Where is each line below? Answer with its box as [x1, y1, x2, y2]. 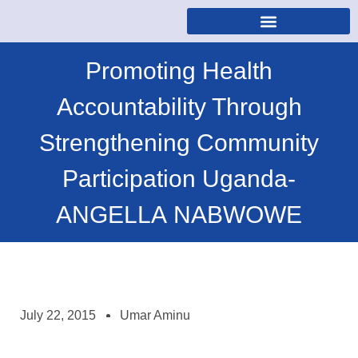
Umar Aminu [120, 308, 190, 322]
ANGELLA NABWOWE [56, 201, 302, 228]
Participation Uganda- [62, 165, 296, 192]
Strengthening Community [39, 129, 319, 156]
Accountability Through [56, 93, 302, 120]
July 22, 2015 [20, 308, 96, 322]
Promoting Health [86, 57, 272, 84]
